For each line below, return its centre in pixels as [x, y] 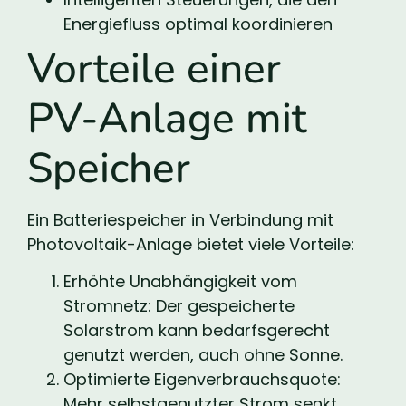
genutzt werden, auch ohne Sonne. [203, 355]
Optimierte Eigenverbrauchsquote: [202, 379]
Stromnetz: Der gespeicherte [179, 306]
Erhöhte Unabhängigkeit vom [180, 281]
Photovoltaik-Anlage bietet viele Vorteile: [191, 244]
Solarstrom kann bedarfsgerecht [197, 330]
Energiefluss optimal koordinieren [198, 24]
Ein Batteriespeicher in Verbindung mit [180, 219]
